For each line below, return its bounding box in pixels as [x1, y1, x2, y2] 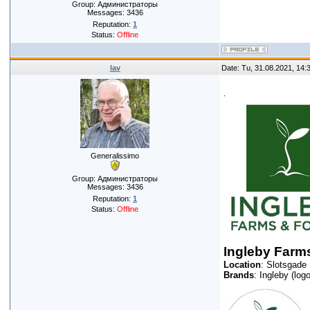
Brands [223, 270, 254, 280]
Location [223, 259, 261, 270]
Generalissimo [91, 152, 139, 160]
